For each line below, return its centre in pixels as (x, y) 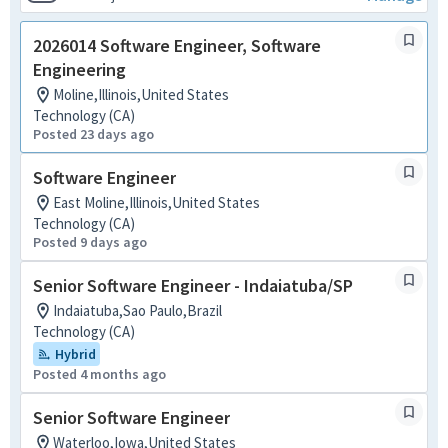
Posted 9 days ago (90, 242)
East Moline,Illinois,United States (156, 202)
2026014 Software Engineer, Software (177, 45)
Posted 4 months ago (99, 374)
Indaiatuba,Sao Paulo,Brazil (137, 310)
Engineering (79, 69)
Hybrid (75, 354)
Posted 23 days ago (93, 134)
